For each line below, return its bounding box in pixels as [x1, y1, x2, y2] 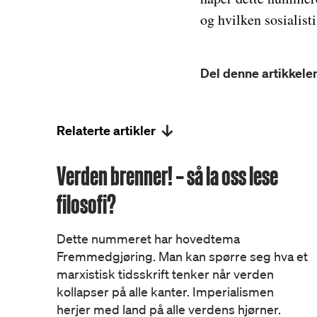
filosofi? [57, 190, 116, 219]
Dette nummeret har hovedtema [57, 231, 240, 246]
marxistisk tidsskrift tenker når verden [57, 266, 274, 282]
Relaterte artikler [57, 122, 156, 139]
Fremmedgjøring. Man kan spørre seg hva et [57, 248, 308, 264]
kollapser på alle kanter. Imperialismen [57, 284, 274, 299]
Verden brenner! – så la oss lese [57, 161, 278, 190]
